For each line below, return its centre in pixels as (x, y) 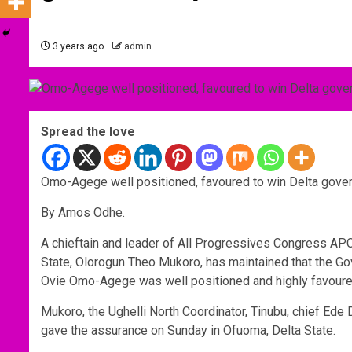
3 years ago (77, 47)
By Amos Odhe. (83, 213)
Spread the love (88, 132)
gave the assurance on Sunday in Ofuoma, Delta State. (188, 331)
